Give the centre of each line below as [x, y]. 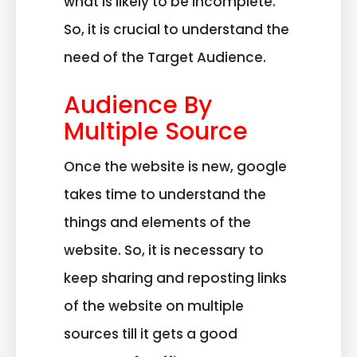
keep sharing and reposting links [175, 278]
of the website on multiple [154, 306]
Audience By [138, 105]
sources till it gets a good [151, 333]
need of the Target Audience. [167, 58]
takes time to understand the [165, 194]
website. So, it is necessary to [164, 250]
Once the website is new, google [175, 166]
